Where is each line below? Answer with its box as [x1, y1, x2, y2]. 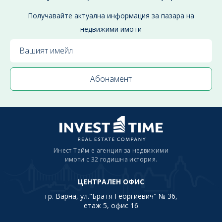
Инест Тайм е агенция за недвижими [54, 146, 168, 155]
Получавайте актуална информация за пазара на [28, 10, 194, 20]
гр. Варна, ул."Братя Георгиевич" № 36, [45, 191, 177, 201]
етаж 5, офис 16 [84, 200, 138, 210]
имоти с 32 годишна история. [64, 155, 158, 164]
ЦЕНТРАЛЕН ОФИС [78, 176, 144, 186]
